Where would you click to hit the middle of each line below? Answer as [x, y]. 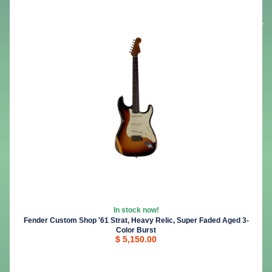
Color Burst [136, 230]
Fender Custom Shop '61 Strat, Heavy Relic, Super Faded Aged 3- [136, 221]
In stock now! [136, 210]
